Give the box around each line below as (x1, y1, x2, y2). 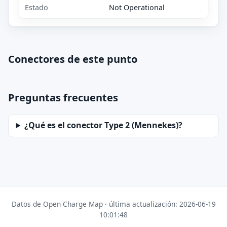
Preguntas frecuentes (8, 90, 118, 104)
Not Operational (109, 2, 165, 12)
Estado (25, 2, 49, 12)
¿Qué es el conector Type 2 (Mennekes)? (24, 120, 183, 131)
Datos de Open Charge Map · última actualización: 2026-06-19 (11, 199, 216, 209)
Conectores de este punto (8, 52, 137, 66)
